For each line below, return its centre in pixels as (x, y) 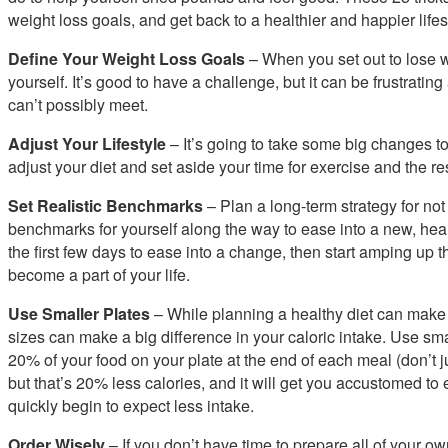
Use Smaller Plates (79, 313)
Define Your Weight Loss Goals (126, 58)
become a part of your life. (99, 274)
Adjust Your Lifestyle (87, 143)
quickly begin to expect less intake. (131, 405)
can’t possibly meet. (78, 104)
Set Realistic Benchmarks (105, 205)
